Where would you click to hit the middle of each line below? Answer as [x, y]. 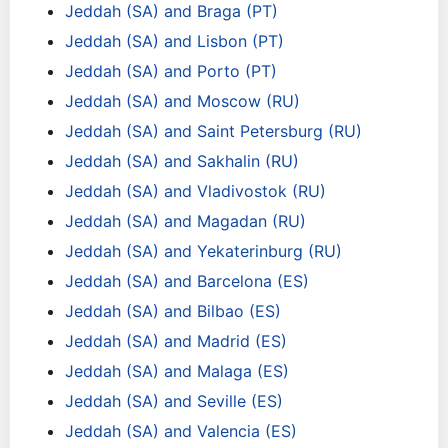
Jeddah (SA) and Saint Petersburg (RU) [213, 131]
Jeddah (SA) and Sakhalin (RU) [182, 161]
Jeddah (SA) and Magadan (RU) [185, 221]
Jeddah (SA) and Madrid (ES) [176, 341]
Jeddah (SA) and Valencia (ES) [181, 431]
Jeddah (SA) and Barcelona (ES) [187, 281]
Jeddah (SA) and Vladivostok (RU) [195, 191]
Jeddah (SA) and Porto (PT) [171, 71]
